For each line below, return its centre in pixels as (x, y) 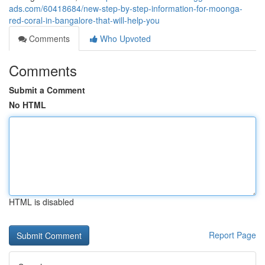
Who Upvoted (124, 38)
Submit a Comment (47, 90)
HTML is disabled (41, 202)
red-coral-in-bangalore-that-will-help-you (84, 20)
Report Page (232, 235)
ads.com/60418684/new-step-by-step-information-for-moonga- (126, 8)
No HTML (28, 105)
